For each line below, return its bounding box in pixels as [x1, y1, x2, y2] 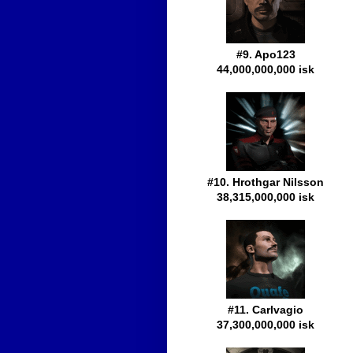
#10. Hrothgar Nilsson [207, 176, 324, 189]
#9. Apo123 [236, 48, 295, 61]
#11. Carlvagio [228, 303, 303, 317]
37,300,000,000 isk [217, 318, 314, 332]
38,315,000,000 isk [217, 191, 314, 204]
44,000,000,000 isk [217, 63, 314, 76]
